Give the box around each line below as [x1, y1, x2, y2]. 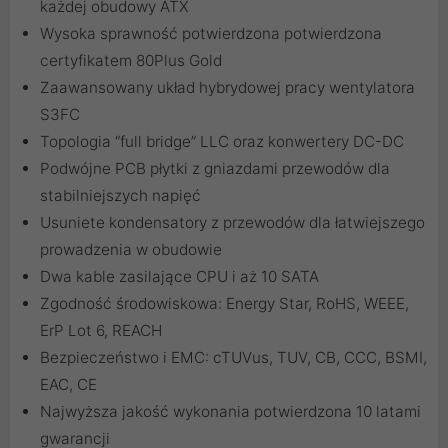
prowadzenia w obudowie [40, 240, 222, 260]
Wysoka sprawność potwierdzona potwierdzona [40, 24, 382, 44]
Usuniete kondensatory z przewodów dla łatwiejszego [40, 213, 425, 233]
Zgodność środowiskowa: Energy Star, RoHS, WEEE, [40, 294, 409, 314]
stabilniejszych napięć [40, 186, 201, 206]
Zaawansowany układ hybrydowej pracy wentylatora [40, 78, 415, 98]
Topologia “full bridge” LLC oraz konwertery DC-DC [40, 132, 404, 152]
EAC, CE [40, 375, 97, 395]
